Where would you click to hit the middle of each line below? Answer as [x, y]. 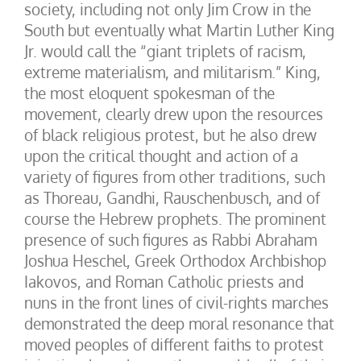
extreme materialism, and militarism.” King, [172, 72]
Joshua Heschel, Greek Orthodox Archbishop [175, 260]
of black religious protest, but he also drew [170, 135]
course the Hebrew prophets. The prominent [175, 218]
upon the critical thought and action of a [161, 156]
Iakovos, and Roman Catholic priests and [164, 281]
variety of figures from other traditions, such [174, 176]
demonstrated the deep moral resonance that [179, 323]
